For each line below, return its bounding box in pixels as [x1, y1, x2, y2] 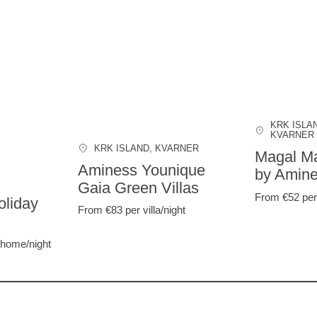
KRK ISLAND [93, 142, 149, 154]
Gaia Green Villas [78, 179, 200, 197]
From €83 [78, 204, 126, 217]
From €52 [255, 190, 303, 203]
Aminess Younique [78, 161, 206, 180]
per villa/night [125, 204, 186, 217]
